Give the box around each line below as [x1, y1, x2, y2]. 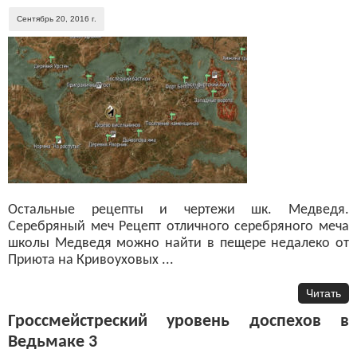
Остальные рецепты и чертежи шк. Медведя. [8, 202, 349, 218]
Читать [306, 286, 341, 300]
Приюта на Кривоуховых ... [8, 252, 174, 268]
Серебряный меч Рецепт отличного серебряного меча [8, 218, 349, 234]
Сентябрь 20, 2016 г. [17, 14, 96, 23]
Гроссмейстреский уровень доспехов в [8, 312, 349, 330]
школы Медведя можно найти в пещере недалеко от [8, 235, 349, 251]
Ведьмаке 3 [8, 333, 97, 351]
